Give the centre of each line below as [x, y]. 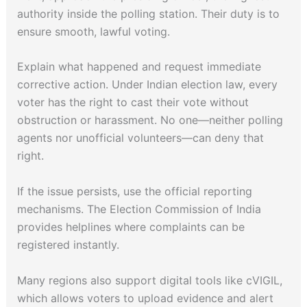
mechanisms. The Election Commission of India [139, 209]
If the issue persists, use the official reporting [134, 191]
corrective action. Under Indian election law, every [147, 85]
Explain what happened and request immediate [139, 67]
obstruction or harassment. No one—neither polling [150, 120]
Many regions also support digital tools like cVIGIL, [149, 280]
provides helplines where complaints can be [131, 226]
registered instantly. [70, 244]
